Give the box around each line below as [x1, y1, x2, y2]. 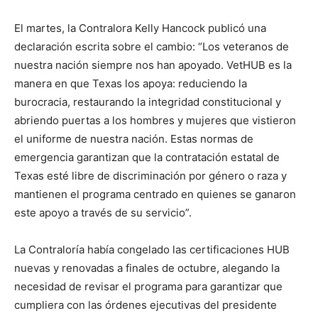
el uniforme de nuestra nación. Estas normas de [14, 132, 253, 146]
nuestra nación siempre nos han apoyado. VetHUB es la [14, 58, 292, 72]
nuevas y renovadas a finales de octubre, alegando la [14, 261, 280, 275]
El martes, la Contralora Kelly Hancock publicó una [14, 21, 266, 35]
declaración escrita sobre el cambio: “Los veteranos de [14, 40, 289, 53]
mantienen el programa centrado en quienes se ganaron [14, 187, 296, 201]
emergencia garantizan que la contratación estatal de [14, 150, 280, 164]
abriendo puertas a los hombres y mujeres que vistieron [14, 114, 296, 127]
